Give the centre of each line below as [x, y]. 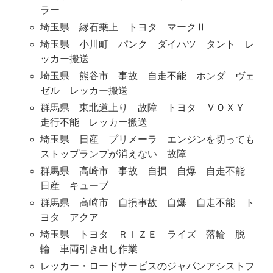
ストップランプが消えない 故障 [113, 154]
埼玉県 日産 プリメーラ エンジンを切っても [147, 140]
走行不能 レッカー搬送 [94, 122]
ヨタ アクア [69, 218]
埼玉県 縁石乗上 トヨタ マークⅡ [123, 27]
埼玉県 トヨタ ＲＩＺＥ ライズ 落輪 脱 [142, 235]
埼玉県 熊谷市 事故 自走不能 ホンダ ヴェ [147, 76]
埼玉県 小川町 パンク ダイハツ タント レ [147, 44]
